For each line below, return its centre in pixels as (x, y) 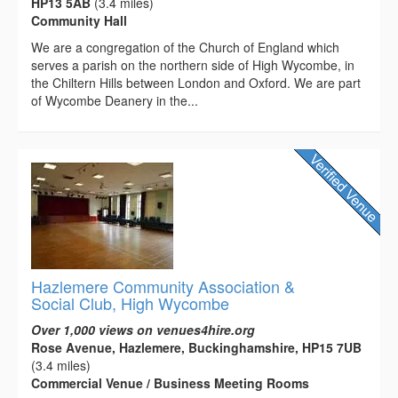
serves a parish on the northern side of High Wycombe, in (193, 64)
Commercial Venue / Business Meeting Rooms (170, 382)
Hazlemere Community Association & (163, 286)
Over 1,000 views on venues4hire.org (143, 329)
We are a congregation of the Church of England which (185, 47)
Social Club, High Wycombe (130, 302)
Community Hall (79, 20)
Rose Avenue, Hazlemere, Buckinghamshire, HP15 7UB (196, 347)
